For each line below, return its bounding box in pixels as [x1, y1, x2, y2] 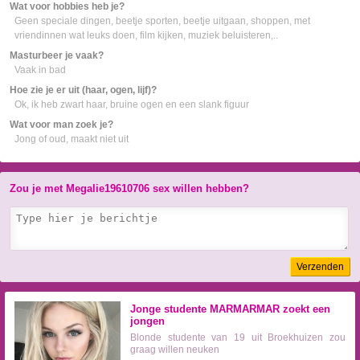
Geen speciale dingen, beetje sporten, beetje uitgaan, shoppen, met [14, 14, 310, 27]
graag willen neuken [130, 344, 219, 356]
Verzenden [297, 261, 344, 273]
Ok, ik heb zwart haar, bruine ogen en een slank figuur [14, 99, 249, 111]
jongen [130, 314, 165, 327]
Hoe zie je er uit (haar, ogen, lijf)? [10, 84, 157, 96]
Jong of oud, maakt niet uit [14, 133, 129, 145]
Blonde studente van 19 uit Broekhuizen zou [130, 332, 346, 344]
